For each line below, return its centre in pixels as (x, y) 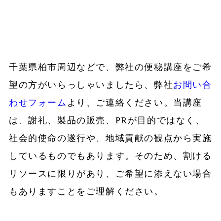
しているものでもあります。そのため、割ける (110, 156)
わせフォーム (38, 103)
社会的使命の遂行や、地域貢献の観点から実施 (110, 138)
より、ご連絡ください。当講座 (134, 103)
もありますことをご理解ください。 (86, 192)
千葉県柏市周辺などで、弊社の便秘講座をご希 (110, 67)
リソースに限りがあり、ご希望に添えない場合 (110, 174)
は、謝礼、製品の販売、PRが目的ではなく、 (107, 121)
